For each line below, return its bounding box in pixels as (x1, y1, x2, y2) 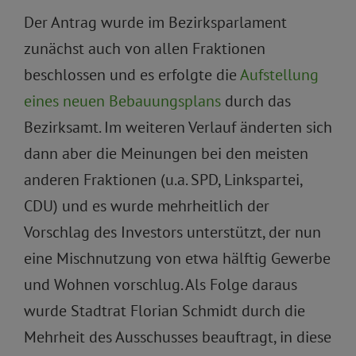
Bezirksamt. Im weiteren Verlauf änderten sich (24, 117, 332, 138)
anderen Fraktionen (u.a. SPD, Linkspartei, (24, 169, 302, 191)
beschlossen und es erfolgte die (24, 64, 240, 86)
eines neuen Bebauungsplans (24, 91, 221, 112)
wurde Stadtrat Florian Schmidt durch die (24, 300, 305, 322)
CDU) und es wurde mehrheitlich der (24, 195, 269, 217)
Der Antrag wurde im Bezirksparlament (24, 12, 287, 33)
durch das (221, 91, 291, 112)
